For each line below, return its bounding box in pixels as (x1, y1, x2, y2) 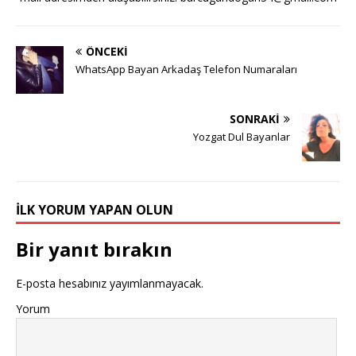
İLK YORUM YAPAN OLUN (16, 201, 173, 219)
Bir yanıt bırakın (16, 236, 172, 263)
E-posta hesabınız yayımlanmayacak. (16, 276, 203, 292)
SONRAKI (230, 111, 280, 127)
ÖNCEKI (86, 44, 128, 60)
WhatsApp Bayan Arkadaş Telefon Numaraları (75, 62, 297, 77)
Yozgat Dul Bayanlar (193, 130, 290, 145)
